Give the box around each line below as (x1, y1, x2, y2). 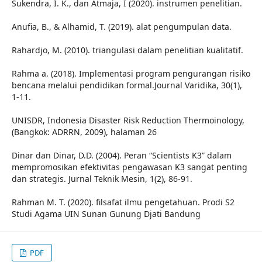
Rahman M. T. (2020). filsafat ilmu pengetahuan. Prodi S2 (12, 196, 235, 208)
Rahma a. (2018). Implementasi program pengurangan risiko (12, 68, 250, 79)
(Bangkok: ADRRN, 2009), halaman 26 (12, 126, 157, 137)
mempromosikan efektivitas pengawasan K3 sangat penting (12, 161, 247, 173)
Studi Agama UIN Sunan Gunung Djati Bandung (12, 208, 201, 219)
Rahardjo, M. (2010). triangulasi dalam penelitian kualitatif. (12, 44, 243, 56)
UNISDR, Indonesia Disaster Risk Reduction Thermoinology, (12, 115, 244, 126)
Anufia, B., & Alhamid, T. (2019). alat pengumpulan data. (12, 21, 232, 32)
